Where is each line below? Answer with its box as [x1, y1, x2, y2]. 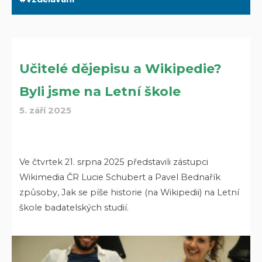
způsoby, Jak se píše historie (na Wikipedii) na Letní [19, 187, 240, 198]
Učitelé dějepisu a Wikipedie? [19, 61, 222, 77]
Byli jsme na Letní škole [19, 84, 181, 100]
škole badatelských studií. [19, 202, 129, 213]
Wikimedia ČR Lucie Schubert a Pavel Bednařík [19, 171, 221, 182]
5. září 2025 [19, 105, 72, 116]
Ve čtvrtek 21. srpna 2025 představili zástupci [19, 156, 209, 167]
